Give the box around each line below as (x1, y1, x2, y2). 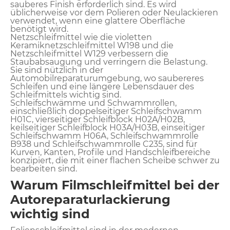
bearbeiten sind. (10, 163, 77, 174)
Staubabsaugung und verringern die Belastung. (10, 56, 207, 67)
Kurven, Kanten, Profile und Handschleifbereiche (10, 147, 210, 157)
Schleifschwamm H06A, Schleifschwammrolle (10, 130, 199, 141)
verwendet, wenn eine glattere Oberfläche (10, 15, 185, 26)
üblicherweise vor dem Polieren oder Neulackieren (10, 7, 218, 17)
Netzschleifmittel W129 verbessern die (10, 48, 168, 59)
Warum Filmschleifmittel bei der (10, 177, 219, 193)
